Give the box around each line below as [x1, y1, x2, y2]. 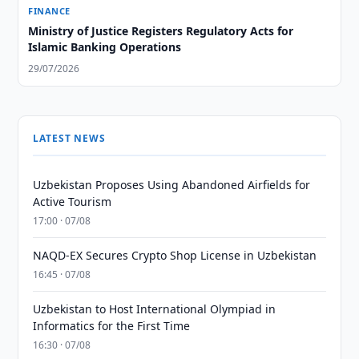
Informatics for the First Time [33, 318, 191, 333]
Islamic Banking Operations [28, 39, 182, 54]
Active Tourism [33, 194, 112, 209]
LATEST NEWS [33, 131, 106, 145]
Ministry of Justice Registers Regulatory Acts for [28, 23, 294, 38]
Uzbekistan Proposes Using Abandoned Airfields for [33, 177, 311, 192]
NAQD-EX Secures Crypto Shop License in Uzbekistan [33, 248, 317, 263]
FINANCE [28, 5, 71, 17]
